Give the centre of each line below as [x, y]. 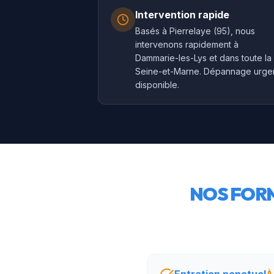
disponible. [157, 85]
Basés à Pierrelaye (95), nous [195, 31]
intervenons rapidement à [187, 44]
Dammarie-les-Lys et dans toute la [203, 58]
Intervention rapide [182, 15]
